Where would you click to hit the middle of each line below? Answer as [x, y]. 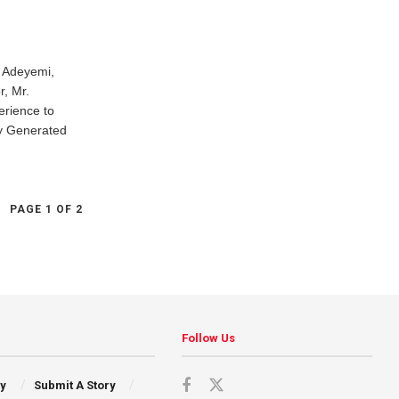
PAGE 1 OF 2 [47, 209]
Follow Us [209, 338]
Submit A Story [74, 385]
